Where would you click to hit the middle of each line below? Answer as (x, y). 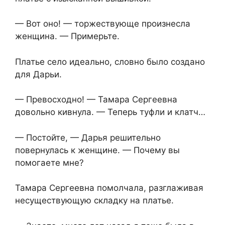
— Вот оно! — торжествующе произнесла (103, 24)
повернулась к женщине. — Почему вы (97, 150)
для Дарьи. (38, 74)
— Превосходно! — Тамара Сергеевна (96, 100)
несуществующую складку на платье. (94, 201)
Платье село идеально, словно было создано (110, 62)
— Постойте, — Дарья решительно (88, 137)
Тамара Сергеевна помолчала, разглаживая (109, 188)
